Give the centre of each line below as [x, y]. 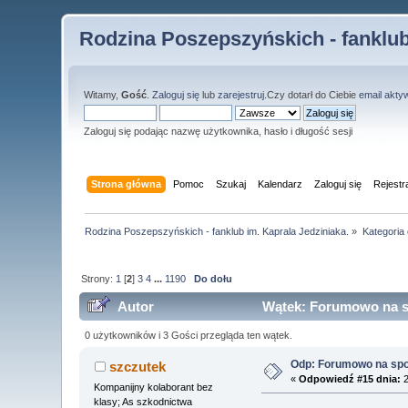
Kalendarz [280, 184]
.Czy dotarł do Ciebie [312, 95]
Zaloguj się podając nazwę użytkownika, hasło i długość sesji [219, 131]
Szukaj [230, 184]
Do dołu [214, 278]
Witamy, [103, 95]
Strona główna [126, 184]
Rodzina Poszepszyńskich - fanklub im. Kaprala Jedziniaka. [217, 231]
